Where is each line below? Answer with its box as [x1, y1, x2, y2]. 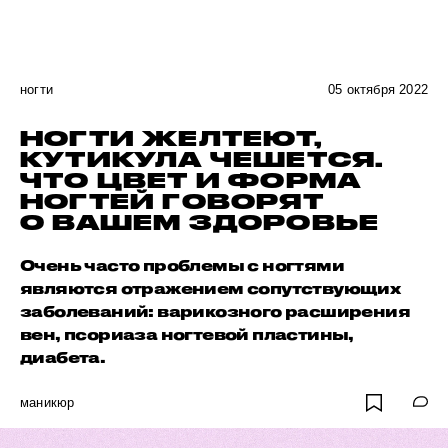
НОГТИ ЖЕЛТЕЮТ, [20, 126, 323, 150]
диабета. [20, 348, 106, 366]
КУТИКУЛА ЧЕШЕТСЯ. [20, 147, 385, 171]
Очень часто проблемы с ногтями [20, 256, 344, 274]
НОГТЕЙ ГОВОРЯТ [20, 189, 324, 213]
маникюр [20, 395, 75, 410]
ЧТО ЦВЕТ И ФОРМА [20, 168, 362, 192]
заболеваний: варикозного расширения [20, 302, 410, 320]
